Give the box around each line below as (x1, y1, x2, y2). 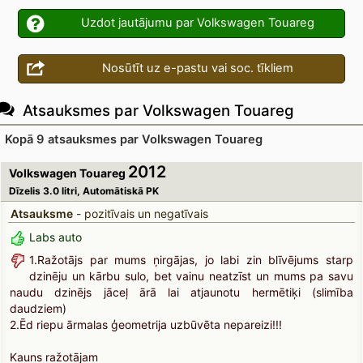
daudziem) (10, 301, 67, 316)
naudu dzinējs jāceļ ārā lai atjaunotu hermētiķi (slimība (10, 285, 353, 300)
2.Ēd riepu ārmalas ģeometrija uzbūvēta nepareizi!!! (10, 318, 283, 332)
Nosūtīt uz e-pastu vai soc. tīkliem (102, 61, 293, 76)
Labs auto (29, 230, 83, 245)
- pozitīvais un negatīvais (72, 207, 208, 221)
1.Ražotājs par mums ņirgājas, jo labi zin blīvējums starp (29, 253, 353, 267)
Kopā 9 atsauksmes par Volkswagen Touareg (5, 132, 263, 147)
